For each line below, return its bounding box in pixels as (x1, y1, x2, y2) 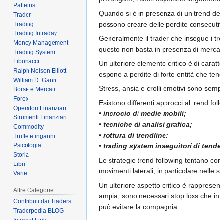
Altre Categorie (13, 186, 54, 193)
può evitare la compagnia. (99, 202, 179, 211)
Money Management (13, 39, 69, 46)
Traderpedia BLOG (13, 207, 64, 215)
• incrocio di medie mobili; (99, 109, 186, 117)
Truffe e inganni (13, 132, 55, 139)
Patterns (13, 1, 36, 9)
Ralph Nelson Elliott (13, 67, 67, 74)
